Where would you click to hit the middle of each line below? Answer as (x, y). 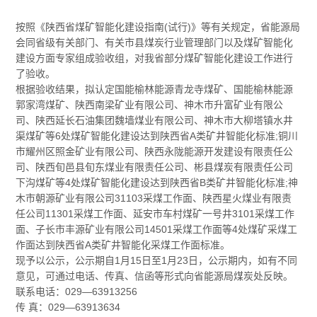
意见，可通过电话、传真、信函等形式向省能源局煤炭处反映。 (155, 276)
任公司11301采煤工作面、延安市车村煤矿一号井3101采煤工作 (155, 213)
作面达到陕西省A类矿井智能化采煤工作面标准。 (123, 244)
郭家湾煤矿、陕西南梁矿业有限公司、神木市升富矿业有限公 (150, 104)
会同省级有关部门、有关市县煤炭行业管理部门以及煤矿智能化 (155, 42)
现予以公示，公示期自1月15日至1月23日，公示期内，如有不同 (157, 260)
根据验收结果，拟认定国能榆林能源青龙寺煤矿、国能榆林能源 (155, 89)
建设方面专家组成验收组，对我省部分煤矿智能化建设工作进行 (155, 58)
